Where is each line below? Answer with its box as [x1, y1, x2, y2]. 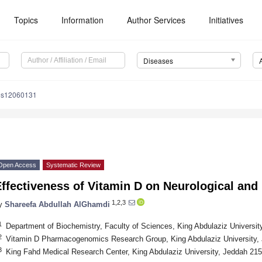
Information [61, 14, 104, 26]
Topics [14, 14, 39, 26]
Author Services [127, 14, 186, 26]
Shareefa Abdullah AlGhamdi [5, 199, 110, 209]
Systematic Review [46, 161, 101, 169]
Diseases [143, 56, 173, 66]
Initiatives [209, 14, 244, 26]
